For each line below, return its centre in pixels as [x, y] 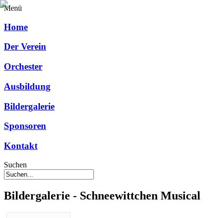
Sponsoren [25, 126]
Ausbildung [27, 86]
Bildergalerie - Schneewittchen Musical [102, 195]
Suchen [15, 164]
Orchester [23, 67]
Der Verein [25, 47]
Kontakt [21, 146]
